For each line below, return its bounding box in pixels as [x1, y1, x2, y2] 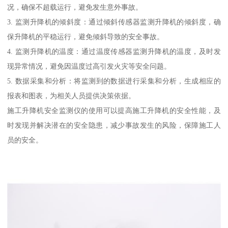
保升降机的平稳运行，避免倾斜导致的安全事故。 [7, 32, 164, 41]
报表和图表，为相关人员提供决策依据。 [7, 91, 136, 100]
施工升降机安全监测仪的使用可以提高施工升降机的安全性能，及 [7, 106, 221, 115]
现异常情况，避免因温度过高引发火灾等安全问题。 [7, 62, 172, 70]
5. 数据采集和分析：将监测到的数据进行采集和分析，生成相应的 [7, 76, 221, 85]
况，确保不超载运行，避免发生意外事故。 [7, 3, 143, 11]
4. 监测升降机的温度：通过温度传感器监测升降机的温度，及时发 [7, 47, 221, 55]
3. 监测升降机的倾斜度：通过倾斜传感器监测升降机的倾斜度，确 [7, 17, 221, 26]
